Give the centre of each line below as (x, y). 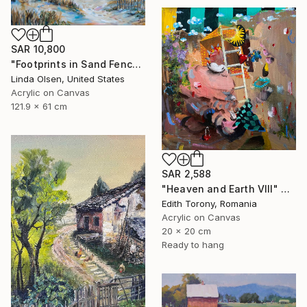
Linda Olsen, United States (68, 78)
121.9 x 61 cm (39, 106)
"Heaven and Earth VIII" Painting (285, 188)
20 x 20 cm (186, 231)
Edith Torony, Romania (209, 203)
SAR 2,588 (187, 173)
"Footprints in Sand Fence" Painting (136, 64)
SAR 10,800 (38, 49)
